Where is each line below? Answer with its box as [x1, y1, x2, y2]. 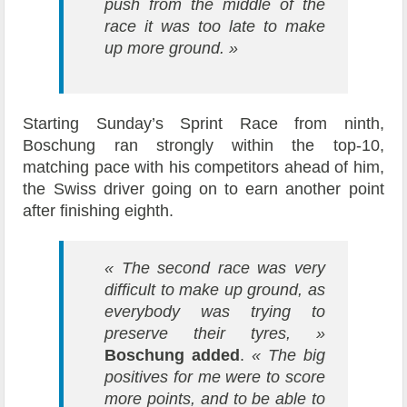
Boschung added [104, 346, 241, 365]
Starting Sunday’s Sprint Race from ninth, [23, 114, 384, 134]
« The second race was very [104, 259, 325, 278]
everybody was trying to [104, 303, 325, 322]
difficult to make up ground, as [104, 281, 325, 300]
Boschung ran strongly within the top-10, [23, 136, 384, 155]
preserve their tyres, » [104, 324, 325, 343]
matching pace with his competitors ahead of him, [23, 158, 384, 177]
